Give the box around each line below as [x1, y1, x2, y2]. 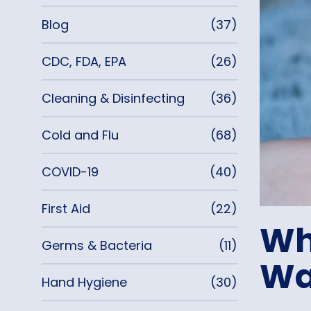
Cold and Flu [42, 126, 119, 144]
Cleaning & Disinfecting [42, 90, 185, 107]
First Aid [42, 200, 90, 217]
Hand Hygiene [42, 274, 127, 291]
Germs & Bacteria [42, 237, 152, 254]
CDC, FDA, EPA [42, 53, 126, 70]
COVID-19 [42, 163, 99, 180]
